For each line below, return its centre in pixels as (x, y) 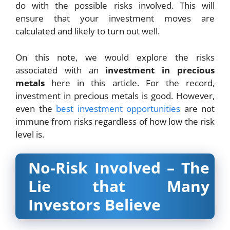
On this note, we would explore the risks (115, 57)
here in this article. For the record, (130, 83)
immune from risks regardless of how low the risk (115, 121)
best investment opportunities (118, 108)
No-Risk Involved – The (119, 168)
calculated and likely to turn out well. (88, 31)
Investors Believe (94, 205)
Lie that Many (119, 186)
